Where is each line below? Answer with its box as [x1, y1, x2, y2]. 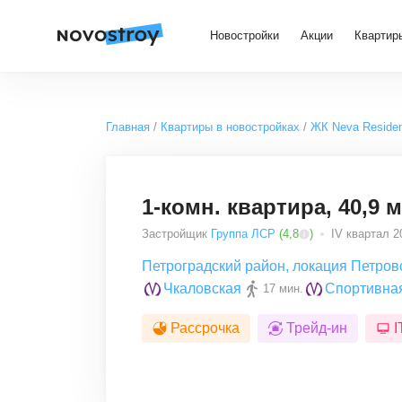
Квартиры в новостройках [161, 120, 300, 134]
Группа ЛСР [211, 227, 275, 240]
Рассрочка [170, 320, 240, 336]
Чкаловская [163, 281, 241, 296]
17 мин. [263, 282, 303, 295]
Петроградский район [142, 258, 285, 274]
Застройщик [142, 227, 207, 240]
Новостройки [210, 29, 279, 42]
